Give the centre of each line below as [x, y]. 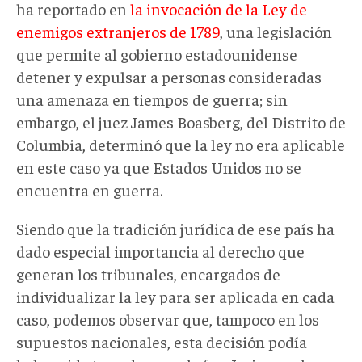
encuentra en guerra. [89, 189]
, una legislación [276, 31]
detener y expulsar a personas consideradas [169, 76]
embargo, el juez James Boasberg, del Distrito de [181, 121]
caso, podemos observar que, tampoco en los [168, 318]
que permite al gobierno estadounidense [157, 53]
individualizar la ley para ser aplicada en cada [175, 296]
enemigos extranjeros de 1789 [118, 31]
